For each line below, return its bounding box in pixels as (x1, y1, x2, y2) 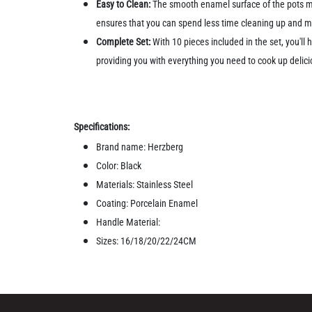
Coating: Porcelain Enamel (96, 197, 198, 209)
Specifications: (74, 120, 130, 132)
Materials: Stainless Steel (96, 178, 194, 190)
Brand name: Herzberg (96, 141, 186, 153)
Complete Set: (96, 36, 151, 47)
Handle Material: (96, 216, 163, 228)
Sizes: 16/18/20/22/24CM (96, 235, 197, 247)
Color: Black (96, 159, 142, 171)
